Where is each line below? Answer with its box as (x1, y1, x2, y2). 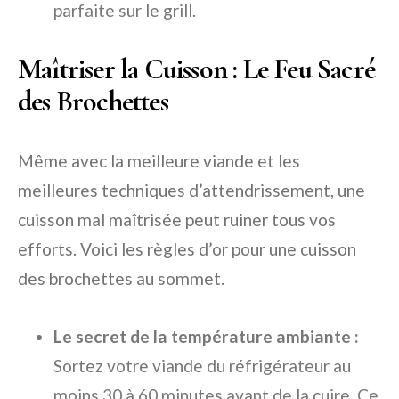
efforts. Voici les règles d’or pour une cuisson (18, 239, 356, 260)
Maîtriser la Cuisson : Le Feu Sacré (18, 52, 376, 87)
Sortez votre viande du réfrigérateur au (53, 355, 351, 377)
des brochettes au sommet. (18, 268, 224, 289)
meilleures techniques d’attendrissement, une (18, 180, 365, 201)
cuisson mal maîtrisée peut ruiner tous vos (18, 209, 336, 231)
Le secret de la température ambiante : (53, 326, 359, 347)
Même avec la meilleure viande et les (18, 151, 300, 172)
